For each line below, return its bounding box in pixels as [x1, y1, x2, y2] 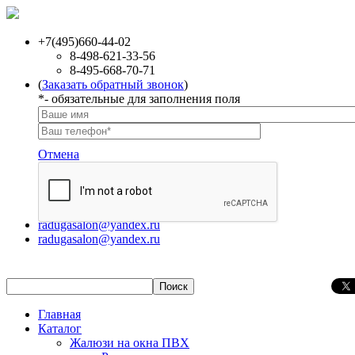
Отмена [38, 147, 79, 161]
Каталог [38, 322, 82, 335]
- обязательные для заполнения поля [44, 92, 240, 105]
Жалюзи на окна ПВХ [70, 336, 189, 349]
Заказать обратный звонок [42, 78, 184, 91]
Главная [38, 307, 81, 321]
